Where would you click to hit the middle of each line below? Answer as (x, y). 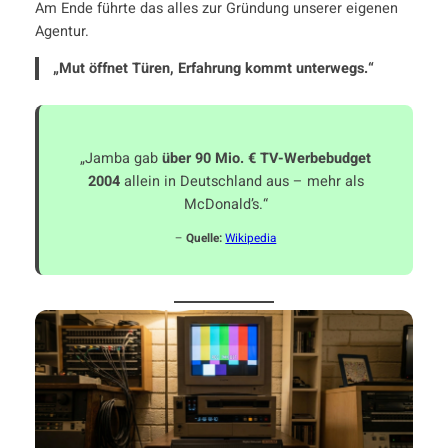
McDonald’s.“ (225, 204)
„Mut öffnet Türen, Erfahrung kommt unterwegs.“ (214, 69)
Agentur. (61, 31)
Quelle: (204, 239)
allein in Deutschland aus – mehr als (241, 181)
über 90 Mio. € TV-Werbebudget (267, 158)
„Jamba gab (121, 158)
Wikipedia (251, 239)
